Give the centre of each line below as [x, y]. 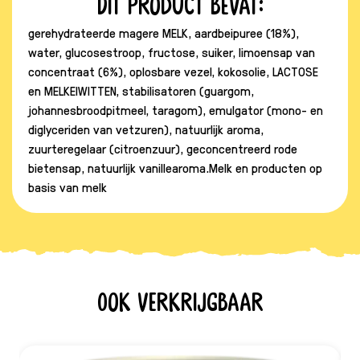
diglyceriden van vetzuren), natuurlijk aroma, [146, 129]
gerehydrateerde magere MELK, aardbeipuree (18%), [164, 33]
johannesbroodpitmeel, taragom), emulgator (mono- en [176, 110]
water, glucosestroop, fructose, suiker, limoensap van [172, 52]
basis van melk [69, 187]
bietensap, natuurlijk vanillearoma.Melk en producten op [175, 168]
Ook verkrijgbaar [180, 303]
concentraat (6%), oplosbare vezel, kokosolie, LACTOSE [173, 71]
